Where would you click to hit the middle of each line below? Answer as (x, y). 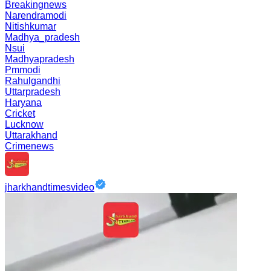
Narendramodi (36, 15)
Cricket (20, 113)
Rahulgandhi (33, 81)
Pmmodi (23, 70)
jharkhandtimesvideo (50, 187)
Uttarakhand (31, 135)
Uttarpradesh (33, 92)
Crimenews (29, 146)
